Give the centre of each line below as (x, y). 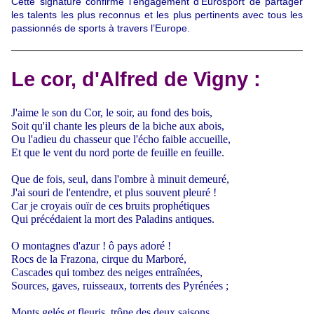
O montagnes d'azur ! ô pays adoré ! (91, 245)
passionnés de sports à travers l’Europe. (101, 28)
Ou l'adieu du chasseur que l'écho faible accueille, (121, 139)
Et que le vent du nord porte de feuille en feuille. (118, 152)
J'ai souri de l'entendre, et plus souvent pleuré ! (114, 192)
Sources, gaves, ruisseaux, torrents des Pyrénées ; (120, 285)
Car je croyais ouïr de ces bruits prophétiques (110, 205)
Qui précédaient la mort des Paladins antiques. (113, 219)
